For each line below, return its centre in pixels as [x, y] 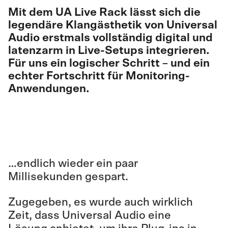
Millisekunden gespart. [68, 177]
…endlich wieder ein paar [73, 163]
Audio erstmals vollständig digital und [110, 38]
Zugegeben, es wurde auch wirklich [101, 202]
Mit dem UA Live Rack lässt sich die [104, 12]
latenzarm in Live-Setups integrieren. [109, 50]
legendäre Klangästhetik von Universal [113, 25]
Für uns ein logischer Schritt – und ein [109, 63]
